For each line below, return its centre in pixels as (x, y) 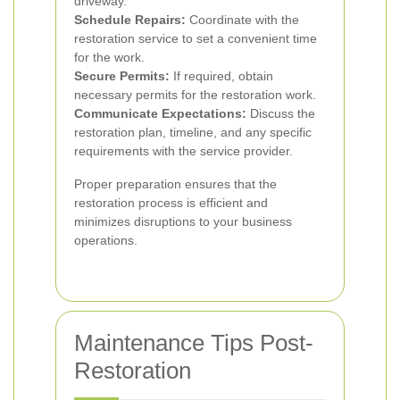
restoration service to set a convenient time (196, 38)
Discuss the (281, 113)
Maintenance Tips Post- (194, 343)
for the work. (109, 57)
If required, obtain (221, 76)
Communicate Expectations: (160, 113)
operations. (106, 240)
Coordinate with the (242, 20)
